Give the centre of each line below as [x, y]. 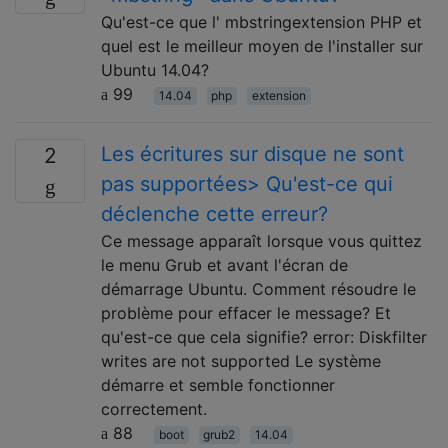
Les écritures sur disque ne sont [252, 153]
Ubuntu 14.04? [155, 69]
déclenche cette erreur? [214, 213]
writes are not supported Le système [241, 360]
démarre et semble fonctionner [218, 384]
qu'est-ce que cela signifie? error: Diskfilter [264, 336]
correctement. [154, 408]
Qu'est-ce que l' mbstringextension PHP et [261, 21]
